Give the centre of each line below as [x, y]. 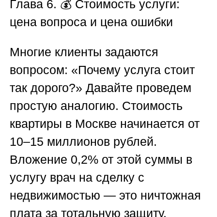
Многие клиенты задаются [84, 52]
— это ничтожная [151, 195]
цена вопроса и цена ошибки [91, 22]
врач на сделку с [97, 177]
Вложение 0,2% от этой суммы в [101, 159]
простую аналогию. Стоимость [96, 105]
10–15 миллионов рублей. [83, 141]
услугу [30, 177]
